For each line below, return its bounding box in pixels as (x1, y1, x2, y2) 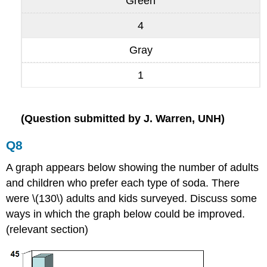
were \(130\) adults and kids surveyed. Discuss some (6, 193, 257, 205)
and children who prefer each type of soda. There (6, 177, 240, 190)
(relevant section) (6, 223, 89, 236)
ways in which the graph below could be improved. (6, 208, 246, 221)
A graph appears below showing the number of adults (6, 162, 259, 174)
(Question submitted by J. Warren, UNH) (21, 112, 225, 125)
